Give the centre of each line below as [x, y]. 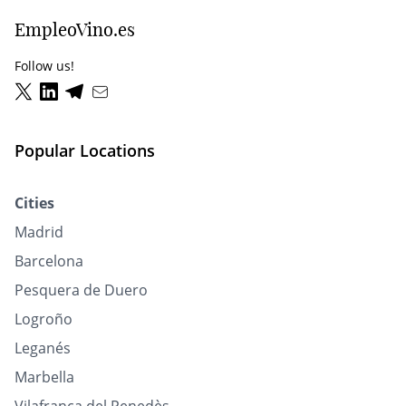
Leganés [43, 348]
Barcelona [49, 261]
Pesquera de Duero [81, 290]
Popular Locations [85, 151]
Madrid [39, 232]
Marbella [44, 377]
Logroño [43, 319]
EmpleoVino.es [75, 30]
